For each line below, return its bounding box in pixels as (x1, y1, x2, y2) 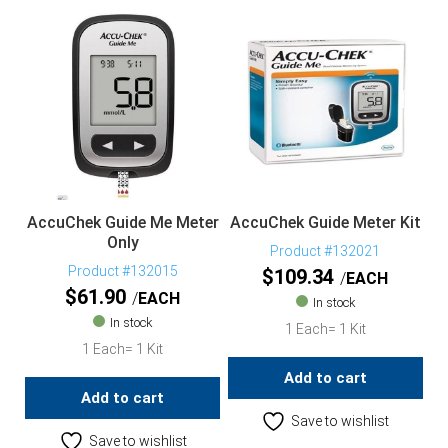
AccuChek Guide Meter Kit (229, 213, 421, 233)
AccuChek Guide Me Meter (26, 213, 219, 233)
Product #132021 (270, 243, 381, 260)
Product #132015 (67, 263, 178, 280)
